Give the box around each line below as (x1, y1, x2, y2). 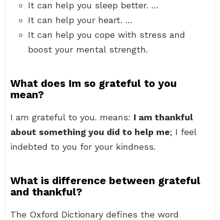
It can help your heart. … (28, 15, 133, 25)
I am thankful (134, 112, 193, 122)
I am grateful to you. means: (10, 112, 134, 122)
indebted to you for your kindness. (10, 141, 156, 152)
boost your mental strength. (28, 44, 148, 55)
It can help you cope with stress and (28, 29, 185, 40)
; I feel (170, 127, 196, 137)
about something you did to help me (10, 127, 170, 137)
